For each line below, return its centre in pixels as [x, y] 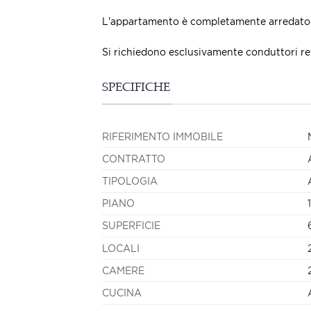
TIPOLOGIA [130, 181]
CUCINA [122, 293]
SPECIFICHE [136, 89]
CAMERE [123, 270]
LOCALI [121, 248]
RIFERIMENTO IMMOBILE [162, 136]
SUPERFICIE [131, 226]
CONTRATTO [134, 158]
